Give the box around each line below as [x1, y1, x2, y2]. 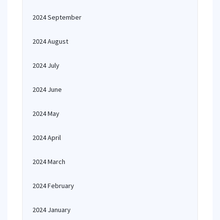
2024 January [32, 205, 71, 214]
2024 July [32, 61, 59, 70]
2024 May [32, 109, 59, 118]
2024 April [32, 133, 61, 142]
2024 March [32, 157, 65, 166]
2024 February [32, 181, 74, 190]
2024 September [32, 13, 82, 22]
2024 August [32, 37, 68, 46]
